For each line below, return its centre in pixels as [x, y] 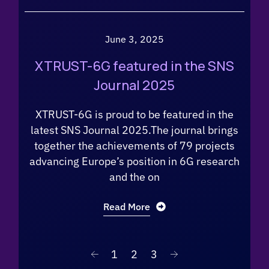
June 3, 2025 [134, 39]
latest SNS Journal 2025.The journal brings [134, 130]
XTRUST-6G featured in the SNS [134, 66]
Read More [127, 207]
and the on [134, 177]
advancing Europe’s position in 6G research [134, 161]
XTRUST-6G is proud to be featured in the [134, 114]
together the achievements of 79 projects [134, 146]
